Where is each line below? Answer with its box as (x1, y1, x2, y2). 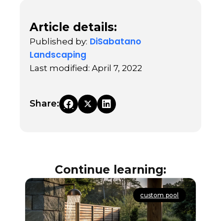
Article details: (30, 20, 117, 34)
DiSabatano (90, 35, 141, 47)
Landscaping (30, 48, 86, 61)
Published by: (30, 36, 87, 46)
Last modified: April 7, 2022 (30, 63, 142, 73)
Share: (30, 98, 60, 110)
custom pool (140, 191, 179, 199)
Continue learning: (55, 163, 166, 177)
